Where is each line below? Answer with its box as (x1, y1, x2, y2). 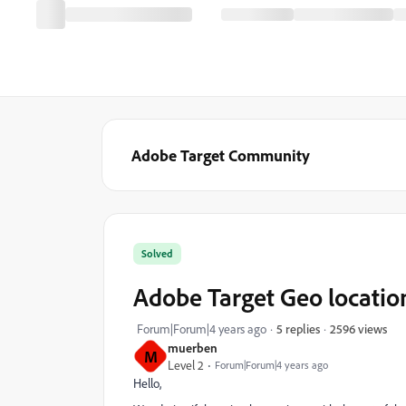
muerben (168, 340, 217, 355)
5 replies (276, 321, 320, 336)
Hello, (133, 375, 161, 391)
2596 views (330, 320, 387, 336)
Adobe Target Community (131, 145, 310, 165)
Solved (141, 246, 173, 260)
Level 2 (168, 357, 204, 372)
